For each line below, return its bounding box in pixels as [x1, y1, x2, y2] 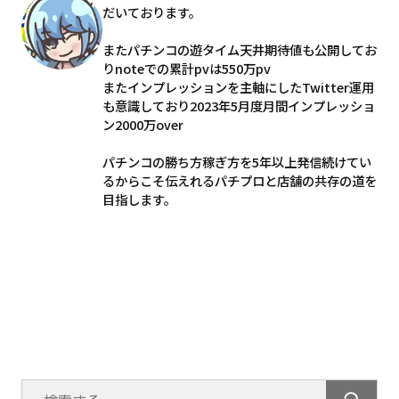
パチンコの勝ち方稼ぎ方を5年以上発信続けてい [102, 152, 371, 172]
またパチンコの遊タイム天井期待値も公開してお [102, 40, 377, 60]
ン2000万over [102, 115, 183, 134]
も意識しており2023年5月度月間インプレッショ [102, 96, 375, 116]
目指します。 [102, 190, 176, 209]
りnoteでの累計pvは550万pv [102, 59, 271, 78]
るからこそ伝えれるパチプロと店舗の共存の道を [102, 171, 377, 191]
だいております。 [102, 3, 201, 22]
